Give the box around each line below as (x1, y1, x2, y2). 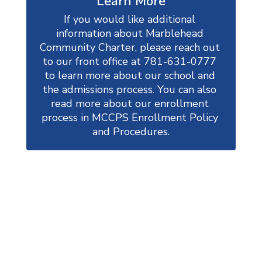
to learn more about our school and (44, 68, 215, 82)
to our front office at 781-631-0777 (43, 54, 216, 68)
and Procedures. (92, 125, 170, 139)
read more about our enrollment (50, 96, 209, 111)
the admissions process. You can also (43, 82, 216, 96)
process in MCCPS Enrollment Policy (41, 111, 218, 125)
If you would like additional (64, 12, 195, 26)
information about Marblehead (56, 26, 204, 40)
